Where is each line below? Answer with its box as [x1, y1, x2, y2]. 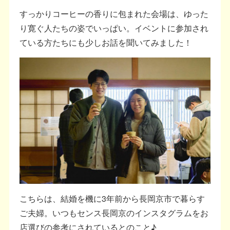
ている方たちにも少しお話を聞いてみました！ [20, 36, 193, 49]
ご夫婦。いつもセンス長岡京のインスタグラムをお [20, 207, 209, 219]
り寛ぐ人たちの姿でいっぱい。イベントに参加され [20, 22, 209, 34]
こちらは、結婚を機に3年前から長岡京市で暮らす [20, 193, 205, 205]
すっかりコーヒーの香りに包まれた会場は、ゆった [20, 8, 209, 20]
